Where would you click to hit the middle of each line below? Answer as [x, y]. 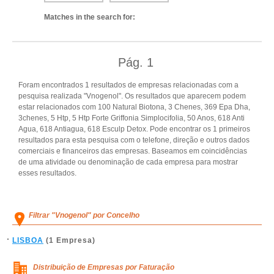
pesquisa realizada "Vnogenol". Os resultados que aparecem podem [132, 96]
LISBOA [28, 240]
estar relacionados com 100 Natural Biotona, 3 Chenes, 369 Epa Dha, [134, 107]
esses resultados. [47, 173]
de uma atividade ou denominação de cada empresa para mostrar [128, 162]
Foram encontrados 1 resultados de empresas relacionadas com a [128, 85]
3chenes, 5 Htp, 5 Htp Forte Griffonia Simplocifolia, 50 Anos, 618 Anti [131, 118]
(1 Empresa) [69, 240]
